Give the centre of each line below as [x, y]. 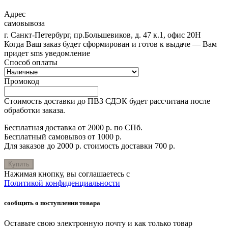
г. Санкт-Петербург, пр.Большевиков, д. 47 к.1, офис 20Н [103, 35]
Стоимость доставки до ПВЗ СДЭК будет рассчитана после [107, 101]
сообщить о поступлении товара [52, 203]
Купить [19, 164]
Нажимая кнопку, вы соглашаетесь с [67, 174]
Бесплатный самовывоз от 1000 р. [63, 137]
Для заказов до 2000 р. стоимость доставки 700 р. [90, 146]
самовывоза [24, 23]
